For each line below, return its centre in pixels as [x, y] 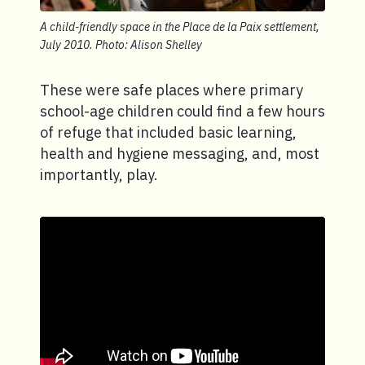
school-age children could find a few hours [182, 111]
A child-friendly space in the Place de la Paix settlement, [180, 26]
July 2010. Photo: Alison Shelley [121, 44]
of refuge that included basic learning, [168, 132]
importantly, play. [99, 174]
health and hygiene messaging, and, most [180, 153]
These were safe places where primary [172, 90]
